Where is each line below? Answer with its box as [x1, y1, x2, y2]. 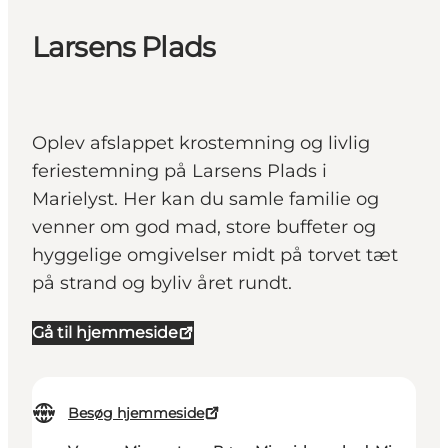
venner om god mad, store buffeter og [32, 216, 376, 239]
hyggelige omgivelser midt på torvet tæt [32, 244, 398, 267]
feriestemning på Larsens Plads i [32, 160, 327, 183]
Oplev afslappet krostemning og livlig [32, 132, 370, 155]
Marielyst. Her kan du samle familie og [32, 188, 379, 211]
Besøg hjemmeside [68, 404, 204, 423]
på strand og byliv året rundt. [32, 272, 292, 295]
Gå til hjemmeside [32, 323, 178, 343]
